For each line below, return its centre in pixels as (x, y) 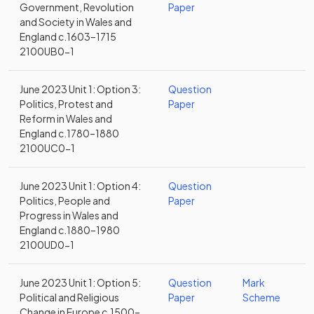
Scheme (261, 297)
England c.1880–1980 (70, 230)
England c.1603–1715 (68, 36)
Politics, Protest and (66, 104)
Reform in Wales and (66, 118)
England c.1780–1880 (69, 133)
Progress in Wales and (69, 215)
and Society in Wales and (76, 22)
